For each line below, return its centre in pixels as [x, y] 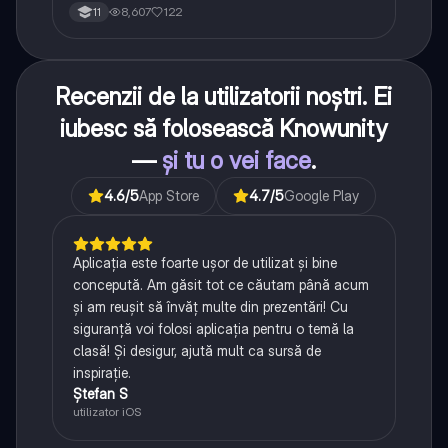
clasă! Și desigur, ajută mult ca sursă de [196, 351]
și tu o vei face [236, 161]
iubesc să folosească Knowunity [224, 129]
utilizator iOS [106, 412]
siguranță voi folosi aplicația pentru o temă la [213, 329]
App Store [169, 196]
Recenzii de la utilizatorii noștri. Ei [224, 97]
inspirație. [101, 373]
